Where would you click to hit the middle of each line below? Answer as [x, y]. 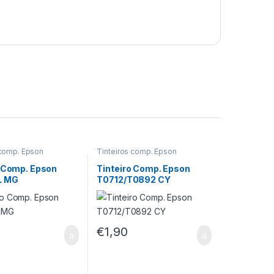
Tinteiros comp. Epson [137, 151]
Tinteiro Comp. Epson [143, 168]
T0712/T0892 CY [134, 179]
